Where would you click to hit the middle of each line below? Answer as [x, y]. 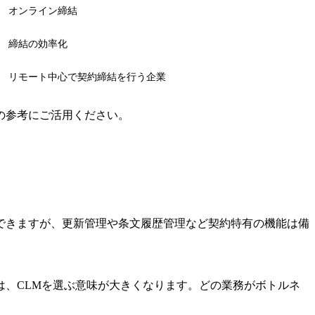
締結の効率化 [38, 44]
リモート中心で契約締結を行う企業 [87, 77]
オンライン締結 [43, 11]
